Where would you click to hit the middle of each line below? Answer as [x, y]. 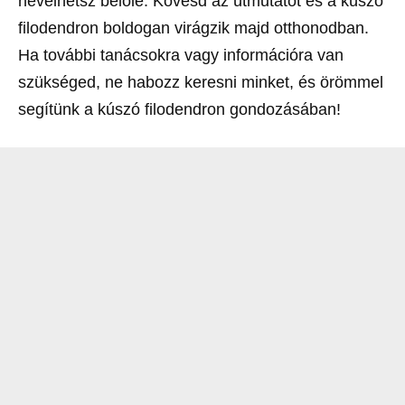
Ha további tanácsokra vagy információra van [181, 55]
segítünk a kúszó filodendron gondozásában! [179, 109]
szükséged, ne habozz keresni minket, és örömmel [201, 82]
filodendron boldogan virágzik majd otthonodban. [193, 28]
